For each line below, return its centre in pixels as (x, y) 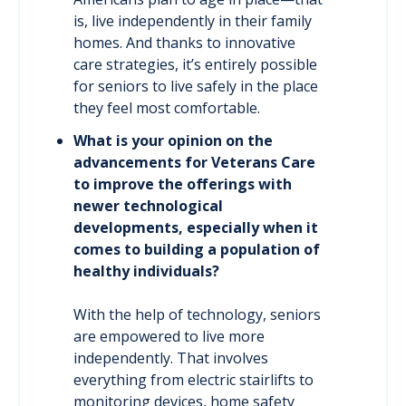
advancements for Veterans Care (195, 162)
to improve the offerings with (183, 184)
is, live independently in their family (193, 21)
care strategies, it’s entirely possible (196, 65)
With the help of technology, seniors (198, 314)
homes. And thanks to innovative (185, 43)
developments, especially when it (196, 227)
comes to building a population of (197, 249)
